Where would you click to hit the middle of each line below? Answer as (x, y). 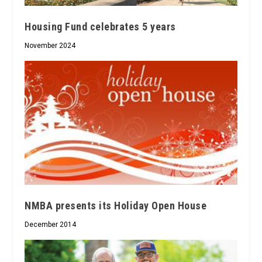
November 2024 (50, 46)
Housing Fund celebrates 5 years (100, 27)
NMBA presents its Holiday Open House (116, 205)
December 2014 (51, 224)
